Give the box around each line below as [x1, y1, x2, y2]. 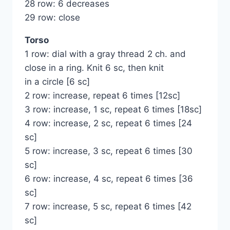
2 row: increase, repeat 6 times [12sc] [25, 90, 180, 101]
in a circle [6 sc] [25, 76, 90, 87]
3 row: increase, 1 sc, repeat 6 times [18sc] [25, 104, 202, 115]
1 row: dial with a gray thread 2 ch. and [25, 49, 186, 60]
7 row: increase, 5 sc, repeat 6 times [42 [25, 201, 191, 212]
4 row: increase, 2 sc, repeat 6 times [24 [25, 118, 192, 129]
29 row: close [25, 12, 80, 23]
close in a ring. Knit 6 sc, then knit [25, 63, 164, 73]
